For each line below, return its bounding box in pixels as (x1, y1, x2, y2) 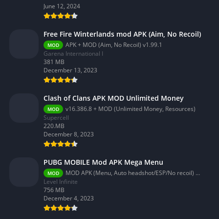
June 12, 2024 (43, 2, 80, 11)
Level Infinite (43, 177, 78, 186)
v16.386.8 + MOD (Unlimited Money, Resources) (65, 105, 196, 113)
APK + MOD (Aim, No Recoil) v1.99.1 (65, 41, 162, 49)
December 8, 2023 (43, 130, 94, 139)
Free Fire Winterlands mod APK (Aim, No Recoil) (43, 29, 201, 39)
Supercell (43, 113, 69, 122)
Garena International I (43, 49, 103, 58)
